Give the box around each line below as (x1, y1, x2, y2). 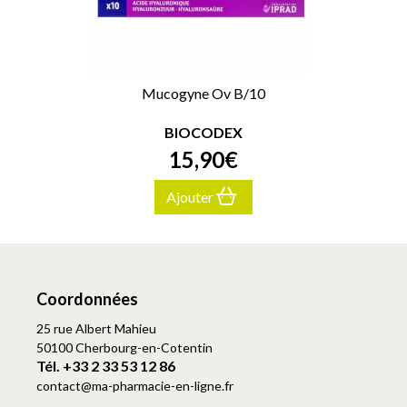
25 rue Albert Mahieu (36, 321, 156, 337)
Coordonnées (36, 289, 138, 310)
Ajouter (166, 188, 216, 206)
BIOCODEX (164, 124, 243, 142)
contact (36, 378, 81, 394)
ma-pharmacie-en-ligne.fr (92, 378, 233, 394)
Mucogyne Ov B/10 (142, 84, 265, 103)
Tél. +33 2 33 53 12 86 (36, 357, 175, 375)
